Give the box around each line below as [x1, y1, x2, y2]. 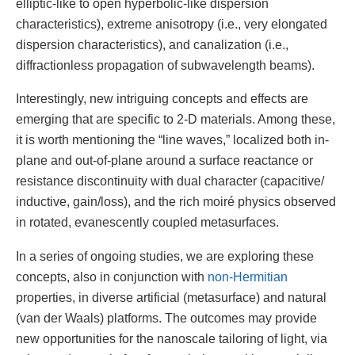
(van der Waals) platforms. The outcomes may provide [16, 310, 317, 325]
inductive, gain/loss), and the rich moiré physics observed [16, 194, 336, 209]
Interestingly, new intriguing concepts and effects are [16, 91, 308, 106]
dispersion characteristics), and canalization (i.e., [16, 37, 288, 52]
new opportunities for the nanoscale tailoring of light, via [16, 330, 327, 345]
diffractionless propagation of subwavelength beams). [16, 58, 315, 73]
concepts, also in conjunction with [16, 269, 208, 284]
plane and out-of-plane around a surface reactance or [16, 153, 313, 168]
